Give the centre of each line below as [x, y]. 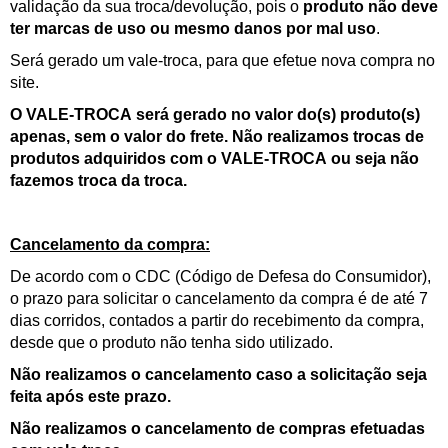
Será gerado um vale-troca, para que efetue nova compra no [222, 60]
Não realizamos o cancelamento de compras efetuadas [217, 428]
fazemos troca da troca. [98, 180]
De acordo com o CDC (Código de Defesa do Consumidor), [220, 276]
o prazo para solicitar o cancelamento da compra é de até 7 [219, 298]
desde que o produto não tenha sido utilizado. [171, 342]
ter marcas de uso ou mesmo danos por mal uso [193, 28]
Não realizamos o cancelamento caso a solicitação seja [218, 374]
